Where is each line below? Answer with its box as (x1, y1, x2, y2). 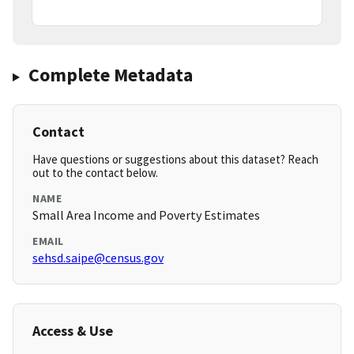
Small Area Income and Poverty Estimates (32, 207, 260, 224)
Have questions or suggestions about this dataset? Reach (32, 152, 318, 168)
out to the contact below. (32, 165, 158, 181)
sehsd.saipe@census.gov (32, 250, 164, 266)
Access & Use (32, 322, 113, 341)
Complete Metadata (28, 62, 193, 88)
